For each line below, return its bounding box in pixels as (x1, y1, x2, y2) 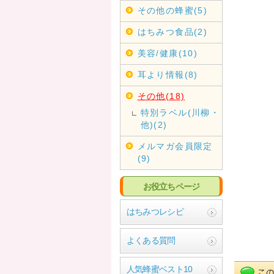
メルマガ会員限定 (137, 141, 213, 151)
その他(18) (137, 91, 185, 101)
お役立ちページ (143, 181, 200, 191)
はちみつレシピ (126, 207, 183, 217)
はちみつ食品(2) (137, 27, 207, 37)
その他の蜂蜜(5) (137, 6, 207, 15)
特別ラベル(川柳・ (140, 108, 220, 117)
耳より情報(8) (137, 70, 198, 80)
